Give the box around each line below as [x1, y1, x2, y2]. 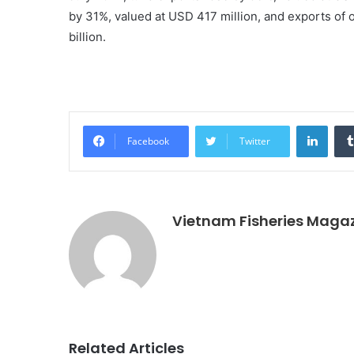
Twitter [239, 134, 270, 149]
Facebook [127, 134, 169, 149]
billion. [69, 29, 106, 45]
